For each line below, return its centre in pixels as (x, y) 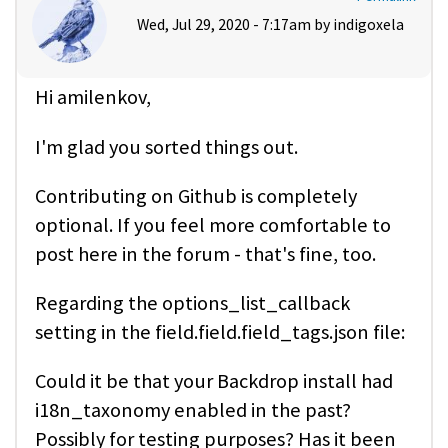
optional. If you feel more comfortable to (213, 224)
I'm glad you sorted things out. (166, 146)
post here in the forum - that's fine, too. (205, 253)
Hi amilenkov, (93, 97)
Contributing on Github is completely (196, 195)
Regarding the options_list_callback (192, 303)
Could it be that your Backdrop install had (214, 381)
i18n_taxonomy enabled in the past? (193, 410)
